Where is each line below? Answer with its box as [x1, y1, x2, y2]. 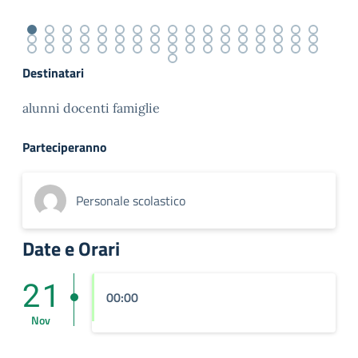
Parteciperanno [22, 137, 107, 157]
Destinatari [22, 62, 84, 82]
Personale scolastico [76, 190, 185, 210]
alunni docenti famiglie [22, 99, 160, 116]
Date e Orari [22, 233, 120, 263]
